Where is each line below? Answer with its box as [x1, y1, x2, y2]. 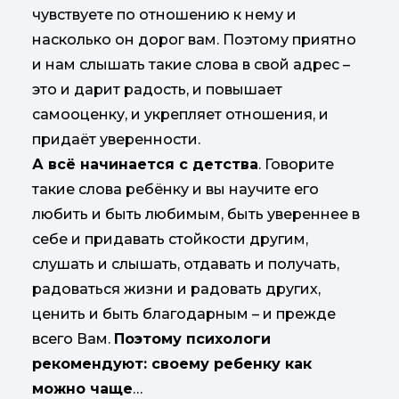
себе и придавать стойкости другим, [32, 231, 308, 248]
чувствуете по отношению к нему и [32, 6, 297, 24]
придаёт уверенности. [32, 131, 200, 149]
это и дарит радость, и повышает [32, 81, 282, 99]
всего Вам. [32, 330, 114, 348]
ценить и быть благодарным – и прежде [32, 305, 336, 323]
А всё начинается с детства [32, 156, 258, 174]
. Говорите [258, 156, 334, 174]
